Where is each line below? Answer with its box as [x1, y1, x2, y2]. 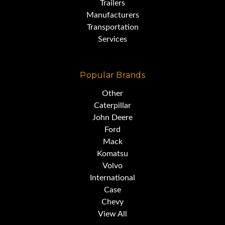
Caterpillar [94, 101, 131, 110]
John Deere [92, 114, 133, 122]
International [90, 174, 135, 182]
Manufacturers [86, 11, 139, 20]
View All [98, 210, 127, 218]
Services [98, 35, 127, 44]
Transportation [86, 23, 139, 32]
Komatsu [97, 150, 128, 158]
